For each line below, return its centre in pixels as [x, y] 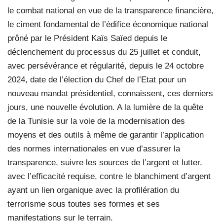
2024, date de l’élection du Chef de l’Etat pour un [97, 79]
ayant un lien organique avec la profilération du [93, 190]
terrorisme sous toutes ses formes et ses [84, 204]
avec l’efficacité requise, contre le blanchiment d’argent [109, 176]
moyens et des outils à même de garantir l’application [106, 135]
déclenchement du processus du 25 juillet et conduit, [104, 52]
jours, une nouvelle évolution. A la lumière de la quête [105, 107]
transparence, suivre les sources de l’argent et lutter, [105, 162]
